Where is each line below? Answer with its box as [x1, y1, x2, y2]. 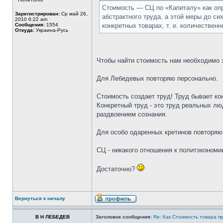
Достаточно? [97, 165, 137, 173]
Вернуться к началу [15, 196, 65, 201]
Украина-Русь [34, 27, 68, 33]
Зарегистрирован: [15, 11, 60, 16]
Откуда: [15, 27, 34, 33]
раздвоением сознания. [97, 111, 167, 118]
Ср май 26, [60, 11, 88, 16]
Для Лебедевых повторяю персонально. [97, 75, 218, 82]
